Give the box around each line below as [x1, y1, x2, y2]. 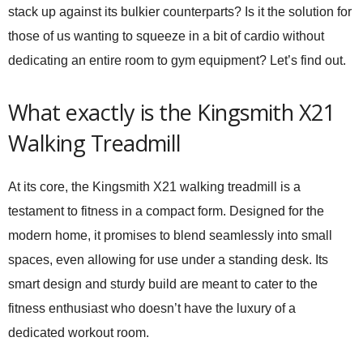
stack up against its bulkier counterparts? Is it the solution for [8, 5, 352, 19]
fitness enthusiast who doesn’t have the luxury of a [8, 301, 296, 315]
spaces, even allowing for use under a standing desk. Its [8, 253, 328, 267]
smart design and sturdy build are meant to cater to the [8, 277, 318, 291]
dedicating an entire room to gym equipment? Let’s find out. [8, 53, 346, 67]
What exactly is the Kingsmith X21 [8, 97, 335, 127]
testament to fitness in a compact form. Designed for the [8, 204, 324, 218]
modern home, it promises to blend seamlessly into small [8, 228, 332, 242]
